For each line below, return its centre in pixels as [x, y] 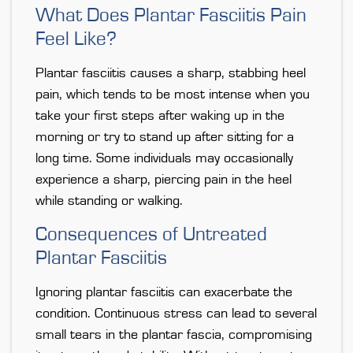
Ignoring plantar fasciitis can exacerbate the [164, 293]
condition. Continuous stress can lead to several [176, 314]
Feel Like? [76, 39]
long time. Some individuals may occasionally [164, 159]
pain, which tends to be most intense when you [173, 95]
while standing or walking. [109, 201]
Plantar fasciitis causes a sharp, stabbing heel [171, 74]
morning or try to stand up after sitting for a [165, 137]
